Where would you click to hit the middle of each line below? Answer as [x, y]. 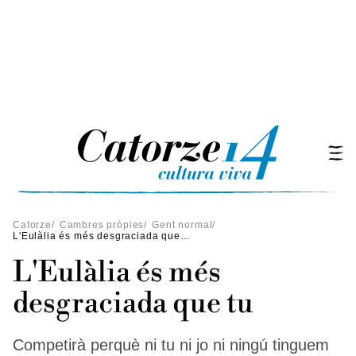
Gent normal [182, 225]
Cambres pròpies [102, 225]
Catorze [32, 225]
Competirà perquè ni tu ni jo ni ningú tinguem [171, 345]
